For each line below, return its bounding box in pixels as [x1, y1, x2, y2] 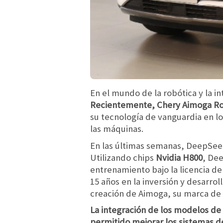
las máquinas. [90, 123, 143, 135]
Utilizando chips [90, 151, 156, 163]
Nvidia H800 [156, 151, 203, 163]
